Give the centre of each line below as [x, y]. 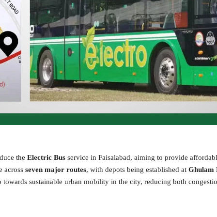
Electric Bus [46, 158]
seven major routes [56, 170]
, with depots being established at [137, 170]
